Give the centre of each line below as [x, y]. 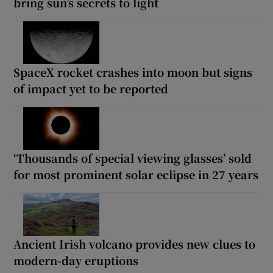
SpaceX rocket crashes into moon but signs [133, 72]
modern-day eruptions [76, 260]
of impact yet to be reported [91, 88]
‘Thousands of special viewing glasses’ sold [133, 158]
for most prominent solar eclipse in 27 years [136, 174]
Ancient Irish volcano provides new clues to [135, 243]
